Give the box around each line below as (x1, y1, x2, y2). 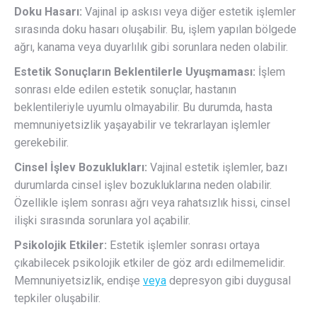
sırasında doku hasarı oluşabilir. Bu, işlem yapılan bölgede (14, 23, 296, 37)
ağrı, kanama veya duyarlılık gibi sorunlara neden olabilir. (14, 40, 288, 54)
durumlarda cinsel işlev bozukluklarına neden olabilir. (14, 178, 272, 192)
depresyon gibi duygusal (166, 274, 291, 288)
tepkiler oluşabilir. (14, 292, 100, 306)
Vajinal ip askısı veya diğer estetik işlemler (82, 5, 296, 19)
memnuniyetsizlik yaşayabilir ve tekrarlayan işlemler (14, 118, 270, 132)
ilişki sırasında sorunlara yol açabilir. (14, 214, 190, 228)
